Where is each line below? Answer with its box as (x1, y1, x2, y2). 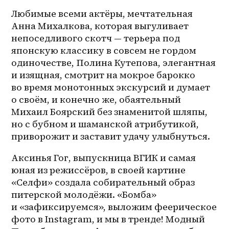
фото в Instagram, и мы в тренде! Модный (11, 212, 205, 225)
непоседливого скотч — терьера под (11, 31, 180, 44)
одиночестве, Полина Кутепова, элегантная (11, 56, 216, 69)
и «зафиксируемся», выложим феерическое (11, 200, 217, 213)
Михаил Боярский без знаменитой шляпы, (11, 105, 208, 118)
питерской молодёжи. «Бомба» (11, 188, 157, 201)
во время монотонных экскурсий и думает (11, 80, 211, 94)
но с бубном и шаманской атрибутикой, (11, 117, 199, 130)
